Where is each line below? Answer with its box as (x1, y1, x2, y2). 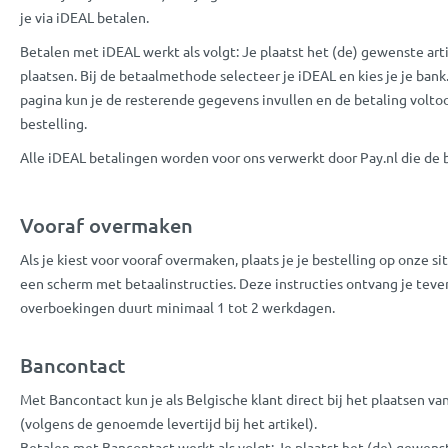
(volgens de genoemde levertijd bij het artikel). (20, 413, 317, 432)
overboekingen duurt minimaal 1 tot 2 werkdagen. (20, 297, 335, 316)
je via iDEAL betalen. (20, 7, 149, 26)
